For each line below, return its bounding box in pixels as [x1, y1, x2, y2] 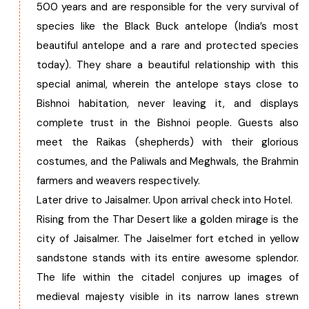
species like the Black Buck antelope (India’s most [37, 19, 299, 33]
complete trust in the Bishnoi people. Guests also [37, 116, 299, 130]
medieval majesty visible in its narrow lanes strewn [37, 290, 299, 303]
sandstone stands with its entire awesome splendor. [37, 251, 299, 265]
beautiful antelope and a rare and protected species [37, 39, 299, 52]
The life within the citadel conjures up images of [37, 270, 299, 284]
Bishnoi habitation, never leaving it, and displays [37, 97, 299, 110]
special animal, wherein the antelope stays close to [37, 77, 299, 91]
